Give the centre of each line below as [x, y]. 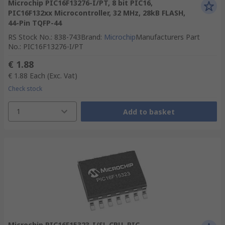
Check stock [25, 89]
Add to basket [149, 111]
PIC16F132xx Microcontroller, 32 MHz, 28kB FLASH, [97, 13]
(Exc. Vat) [62, 76]
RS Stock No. [29, 37]
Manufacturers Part [168, 37]
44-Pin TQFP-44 [35, 23]
